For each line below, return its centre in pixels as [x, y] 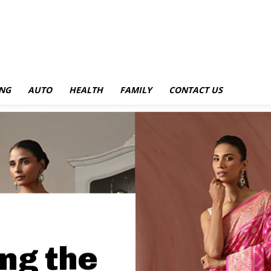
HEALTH [86, 90]
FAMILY [136, 90]
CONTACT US [196, 90]
